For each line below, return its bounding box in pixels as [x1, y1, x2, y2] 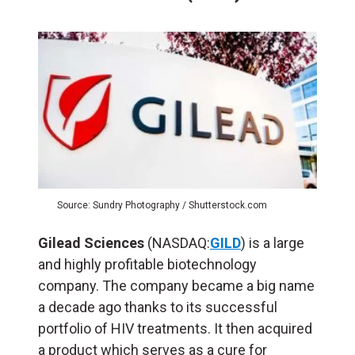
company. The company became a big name [38, 277, 315, 295]
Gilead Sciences [38, 235, 144, 252]
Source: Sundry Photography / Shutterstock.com [57, 200, 267, 212]
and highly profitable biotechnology [38, 256, 257, 273]
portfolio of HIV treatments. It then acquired [38, 320, 312, 338]
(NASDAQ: [144, 235, 210, 252]
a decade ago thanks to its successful [38, 299, 277, 316]
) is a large [241, 235, 304, 252]
